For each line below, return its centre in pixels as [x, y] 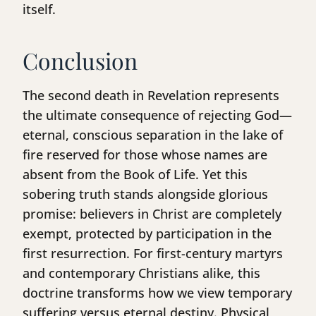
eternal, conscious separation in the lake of [153, 135]
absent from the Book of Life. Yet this [135, 175]
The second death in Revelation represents [151, 96]
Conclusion [80, 61]
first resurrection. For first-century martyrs [153, 254]
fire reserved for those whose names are [145, 155]
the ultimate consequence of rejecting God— [157, 115]
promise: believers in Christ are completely [152, 214]
